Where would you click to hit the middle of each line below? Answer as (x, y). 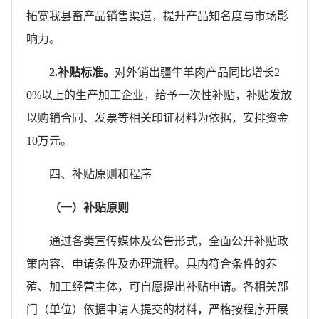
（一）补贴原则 (89, 207)
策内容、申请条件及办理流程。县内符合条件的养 (152, 263)
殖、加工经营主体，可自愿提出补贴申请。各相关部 (157, 286)
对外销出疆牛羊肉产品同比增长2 (197, 72)
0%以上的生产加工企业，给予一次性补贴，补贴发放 (159, 95)
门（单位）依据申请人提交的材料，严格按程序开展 (157, 309)
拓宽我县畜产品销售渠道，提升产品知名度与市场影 (157, 16)
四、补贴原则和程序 (100, 174)
